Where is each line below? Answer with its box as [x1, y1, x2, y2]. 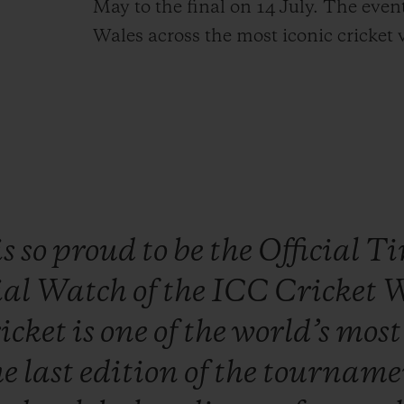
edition [78, 357, 184, 390]
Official [258, 235, 366, 268]
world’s [231, 317, 335, 349]
